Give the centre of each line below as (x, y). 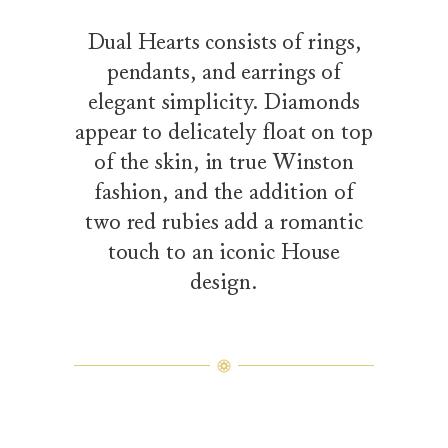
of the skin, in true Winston (224, 162)
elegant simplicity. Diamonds (224, 102)
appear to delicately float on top (224, 132)
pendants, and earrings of (224, 72)
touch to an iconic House (224, 252)
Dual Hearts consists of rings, (224, 42)
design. (224, 282)
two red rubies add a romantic (224, 222)
